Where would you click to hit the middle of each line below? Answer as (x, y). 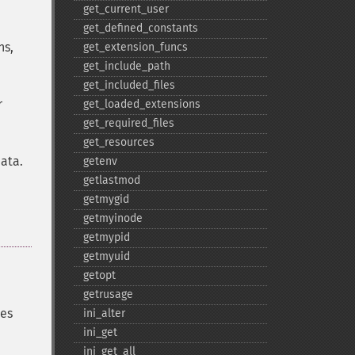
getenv (100, 161)
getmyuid (106, 256)
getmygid (106, 199)
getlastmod (111, 180)
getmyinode (113, 218)
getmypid (106, 237)
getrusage (108, 294)
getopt (99, 275)
